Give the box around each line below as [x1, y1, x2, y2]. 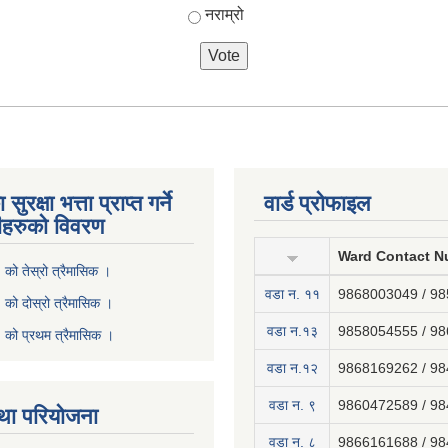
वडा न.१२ [266, 360, 318, 376]
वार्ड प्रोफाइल [264, 191, 370, 216]
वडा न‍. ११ [264, 286, 320, 302]
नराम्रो [204, 6, 244, 24]
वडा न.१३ [266, 323, 318, 339]
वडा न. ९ [268, 397, 316, 413]
